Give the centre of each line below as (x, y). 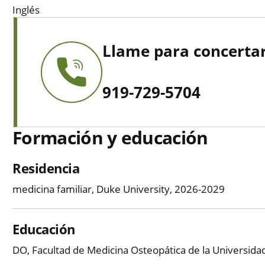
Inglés (26, 10)
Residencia (46, 168)
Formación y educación (110, 138)
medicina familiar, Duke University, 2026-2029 (119, 189)
